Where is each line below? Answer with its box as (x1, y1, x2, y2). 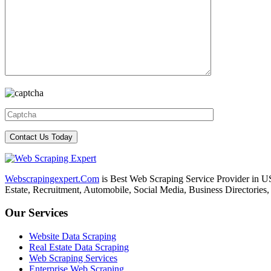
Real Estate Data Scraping (29, 242, 129, 253)
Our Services (5, 206, 68, 220)
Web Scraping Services (29, 253, 117, 264)
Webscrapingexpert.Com (5, 173, 99, 184)
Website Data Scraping (29, 231, 116, 242)
